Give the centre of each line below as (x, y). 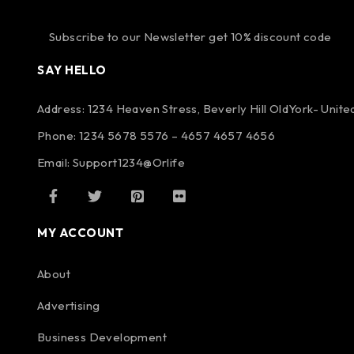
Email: (55, 163)
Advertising (69, 306)
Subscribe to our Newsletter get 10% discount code (190, 37)
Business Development (102, 337)
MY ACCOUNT (80, 233)
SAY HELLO (72, 70)
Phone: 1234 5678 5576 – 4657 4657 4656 (156, 136)
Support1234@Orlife (129, 163)
